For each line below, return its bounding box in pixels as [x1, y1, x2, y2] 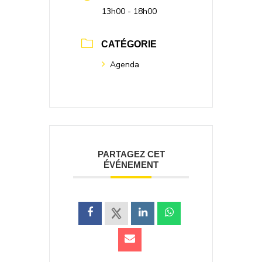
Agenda [110, 59, 139, 70]
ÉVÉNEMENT [104, 160, 158, 170]
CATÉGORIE [101, 39, 157, 49]
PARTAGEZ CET [97, 149, 165, 159]
